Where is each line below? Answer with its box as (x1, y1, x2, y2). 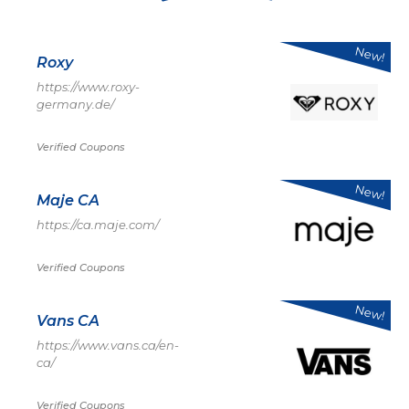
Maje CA (37, 192, 100, 209)
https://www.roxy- (37, 79, 140, 94)
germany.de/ (37, 97, 114, 111)
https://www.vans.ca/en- (37, 338, 179, 352)
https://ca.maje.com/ (37, 217, 159, 232)
